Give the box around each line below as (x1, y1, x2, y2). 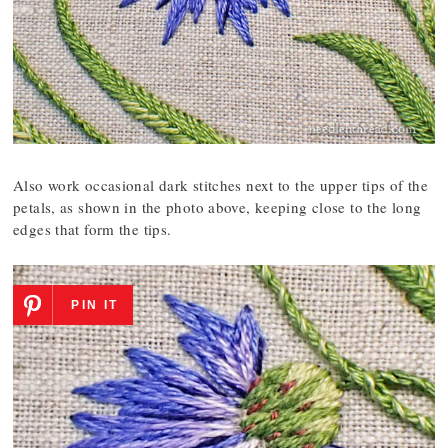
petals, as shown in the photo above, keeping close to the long (13, 197, 422, 218)
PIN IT (71, 298, 119, 313)
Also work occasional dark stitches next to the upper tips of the (13, 175, 428, 196)
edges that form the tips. (13, 219, 172, 240)
